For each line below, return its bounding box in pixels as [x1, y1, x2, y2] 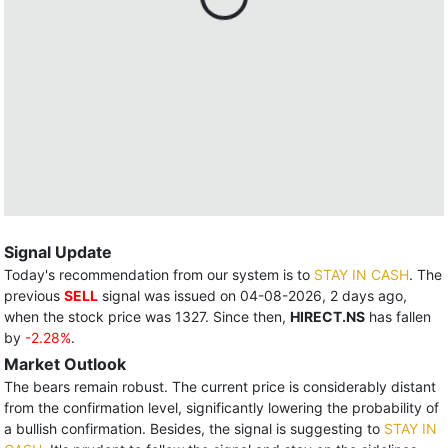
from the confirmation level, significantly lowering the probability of [4, 399, 439, 416]
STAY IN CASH [314, 266, 409, 283]
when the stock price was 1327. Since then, [4, 308, 290, 325]
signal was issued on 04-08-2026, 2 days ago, [98, 287, 407, 304]
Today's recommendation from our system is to [4, 266, 314, 283]
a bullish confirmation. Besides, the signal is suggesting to [4, 420, 384, 437]
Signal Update [4, 242, 112, 262]
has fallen [365, 308, 431, 325]
